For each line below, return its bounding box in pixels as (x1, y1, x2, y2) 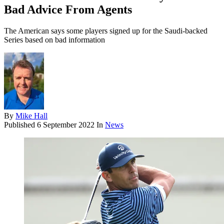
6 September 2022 (37, 120, 94, 129)
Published (4, 120, 37, 129)
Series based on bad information (4, 35, 105, 44)
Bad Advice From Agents (4, 3, 132, 16)
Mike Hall (15, 111, 47, 120)
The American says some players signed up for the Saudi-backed (4, 26, 207, 35)
